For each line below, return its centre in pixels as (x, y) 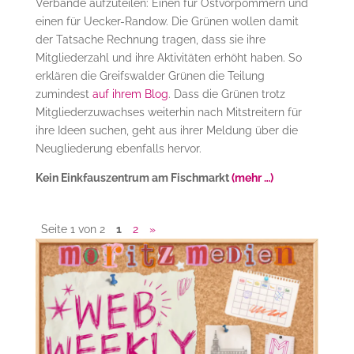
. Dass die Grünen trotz (226, 94)
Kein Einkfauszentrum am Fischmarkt (133, 178)
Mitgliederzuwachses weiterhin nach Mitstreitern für (168, 113)
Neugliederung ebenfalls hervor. (118, 149)
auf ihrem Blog (130, 94)
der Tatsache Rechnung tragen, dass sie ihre (150, 40)
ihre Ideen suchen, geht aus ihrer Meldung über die (166, 131)
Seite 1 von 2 (73, 230)
